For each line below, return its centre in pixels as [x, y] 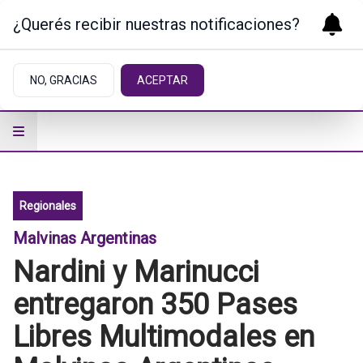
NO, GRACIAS [64, 80]
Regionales [48, 206]
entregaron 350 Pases [155, 305]
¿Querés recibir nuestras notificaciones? [156, 24]
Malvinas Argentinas [85, 238]
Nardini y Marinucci [136, 272]
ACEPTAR [162, 80]
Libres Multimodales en [164, 337]
